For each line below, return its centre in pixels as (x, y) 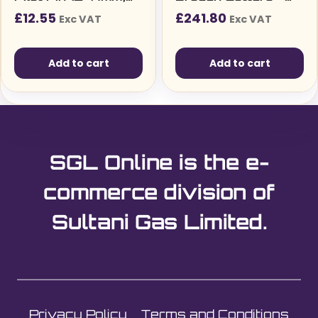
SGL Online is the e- (159, 163)
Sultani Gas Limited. (159, 222)
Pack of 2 (45, 12)
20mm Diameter (226, 12)
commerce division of (159, 192)
